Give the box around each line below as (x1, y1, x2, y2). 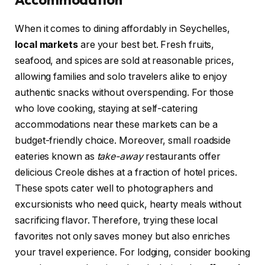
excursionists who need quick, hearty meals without (15, 199, 242, 211)
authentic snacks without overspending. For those (15, 87, 234, 99)
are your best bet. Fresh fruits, (77, 39, 215, 51)
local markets (15, 39, 78, 51)
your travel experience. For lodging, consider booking (15, 247, 250, 258)
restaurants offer (143, 151, 221, 163)
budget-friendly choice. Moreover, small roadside (15, 135, 231, 147)
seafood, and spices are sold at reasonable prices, (15, 55, 235, 67)
